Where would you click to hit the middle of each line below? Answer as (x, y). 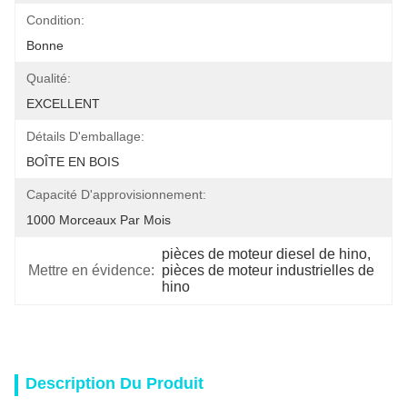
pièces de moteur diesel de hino (265, 254)
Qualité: (49, 78)
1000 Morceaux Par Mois (99, 220)
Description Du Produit (114, 383)
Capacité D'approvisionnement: (116, 194)
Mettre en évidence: (91, 270)
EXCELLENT (63, 104)
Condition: (55, 20)
